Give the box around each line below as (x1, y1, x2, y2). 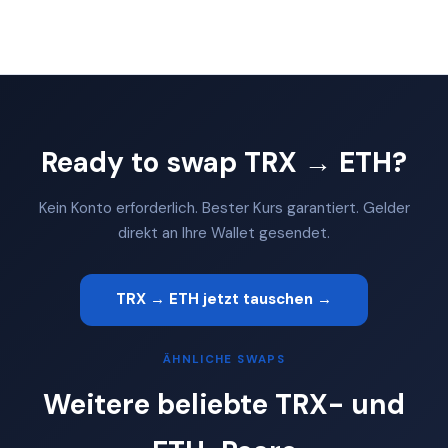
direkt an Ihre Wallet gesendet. (118, 222, 330, 243)
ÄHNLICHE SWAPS (162, 351, 286, 367)
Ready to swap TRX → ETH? (41, 143, 407, 181)
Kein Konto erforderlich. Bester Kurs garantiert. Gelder (38, 197, 410, 218)
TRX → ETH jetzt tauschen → (116, 289, 332, 310)
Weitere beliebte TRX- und (43, 385, 405, 423)
